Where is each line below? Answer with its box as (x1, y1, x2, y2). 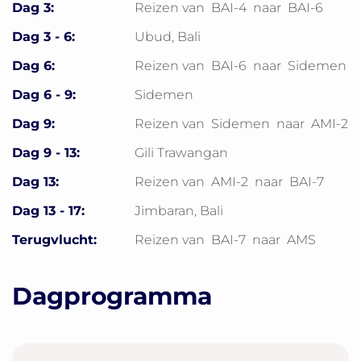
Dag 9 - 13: (12, 145, 80, 160)
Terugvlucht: (12, 232, 97, 247)
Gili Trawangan (135, 145, 228, 160)
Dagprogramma (12, 281, 213, 311)
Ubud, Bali (135, 29, 201, 44)
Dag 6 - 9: (12, 87, 76, 102)
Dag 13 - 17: (12, 203, 85, 218)
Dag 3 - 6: (12, 29, 75, 44)
